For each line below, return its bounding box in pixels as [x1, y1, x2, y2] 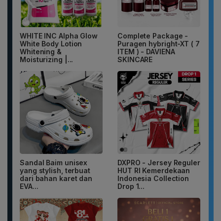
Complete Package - [117, 32, 188, 40]
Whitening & [20, 47, 62, 56]
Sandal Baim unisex [20, 158, 88, 167]
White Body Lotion [20, 39, 82, 48]
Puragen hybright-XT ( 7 [117, 39, 200, 48]
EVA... [20, 182, 38, 191]
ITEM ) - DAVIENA [117, 47, 175, 56]
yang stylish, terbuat [20, 166, 90, 175]
